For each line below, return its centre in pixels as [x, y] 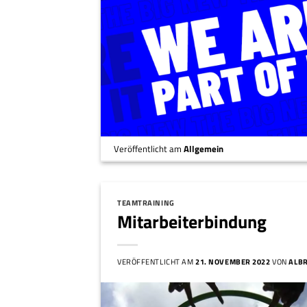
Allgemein [204, 148]
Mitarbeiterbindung [192, 221]
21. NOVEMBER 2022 [233, 261]
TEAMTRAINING [146, 203]
